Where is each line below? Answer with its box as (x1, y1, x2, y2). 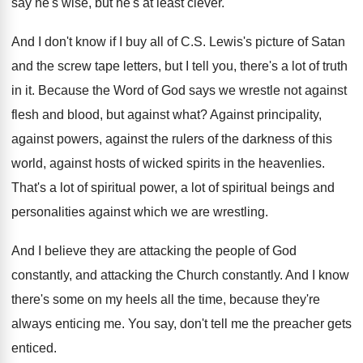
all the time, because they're (160, 293, 320, 306)
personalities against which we (11, 205, 188, 219)
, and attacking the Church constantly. (69, 268, 285, 282)
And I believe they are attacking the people (11, 244, 255, 258)
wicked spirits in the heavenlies (143, 156, 322, 170)
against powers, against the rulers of (11, 132, 218, 146)
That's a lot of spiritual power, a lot (11, 181, 205, 194)
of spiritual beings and (208, 181, 335, 194)
